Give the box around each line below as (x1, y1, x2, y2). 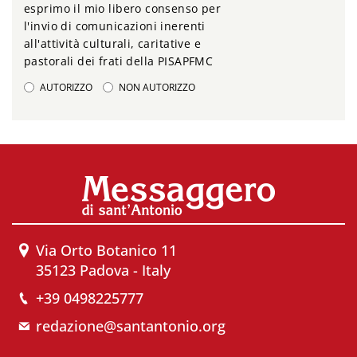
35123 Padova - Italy (36, 261, 171, 280)
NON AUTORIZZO (119, 80, 195, 95)
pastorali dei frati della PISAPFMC (24, 53, 214, 69)
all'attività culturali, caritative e (24, 36, 202, 52)
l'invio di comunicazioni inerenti (24, 18, 206, 34)
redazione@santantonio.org (36, 316, 226, 336)
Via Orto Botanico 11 (36, 241, 177, 261)
